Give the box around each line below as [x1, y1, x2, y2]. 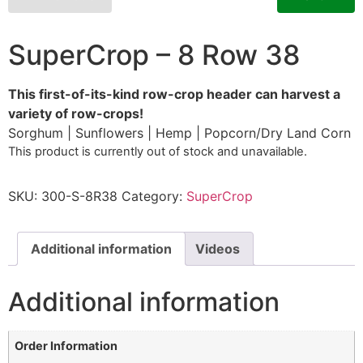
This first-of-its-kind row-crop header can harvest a [8, 85, 340, 102]
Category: [122, 187, 186, 204]
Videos [195, 240, 240, 257]
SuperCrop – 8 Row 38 [8, 37, 300, 71]
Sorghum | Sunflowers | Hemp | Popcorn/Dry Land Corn [8, 124, 351, 141]
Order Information [15, 338, 118, 352]
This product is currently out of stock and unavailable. [8, 143, 307, 159]
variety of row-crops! [8, 105, 143, 122]
